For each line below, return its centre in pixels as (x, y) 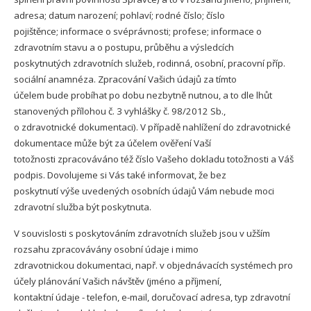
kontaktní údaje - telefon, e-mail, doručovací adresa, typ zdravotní (152, 297)
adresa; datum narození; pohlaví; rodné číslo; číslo (119, 15)
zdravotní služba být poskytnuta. (83, 207)
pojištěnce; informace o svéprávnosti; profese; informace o (138, 31)
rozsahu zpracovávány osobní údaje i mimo (106, 249)
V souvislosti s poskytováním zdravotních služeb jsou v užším (142, 233)
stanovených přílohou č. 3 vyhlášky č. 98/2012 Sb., (120, 111)
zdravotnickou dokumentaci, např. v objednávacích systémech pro (153, 265)
